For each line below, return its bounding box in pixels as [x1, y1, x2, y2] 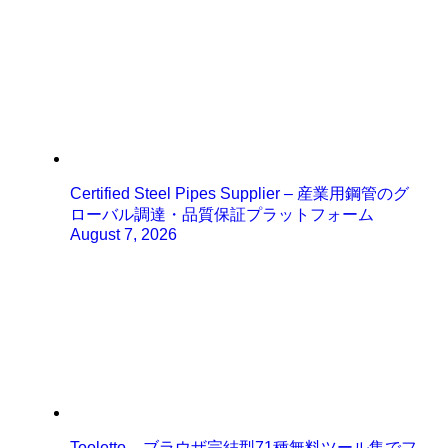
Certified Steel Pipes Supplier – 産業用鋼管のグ [70, 184, 410, 202]
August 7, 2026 [70, 225, 178, 243]
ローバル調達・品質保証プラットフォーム [70, 205, 375, 223]
